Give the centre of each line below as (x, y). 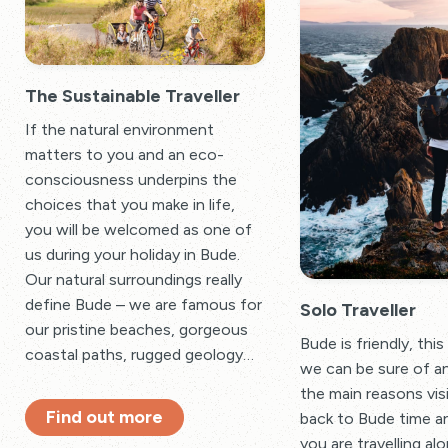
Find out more (104, 416)
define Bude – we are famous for (143, 304)
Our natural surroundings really (133, 279)
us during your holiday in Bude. (134, 254)
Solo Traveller (358, 310)
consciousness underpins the (131, 179)
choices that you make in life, (130, 204)
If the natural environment (119, 129)
